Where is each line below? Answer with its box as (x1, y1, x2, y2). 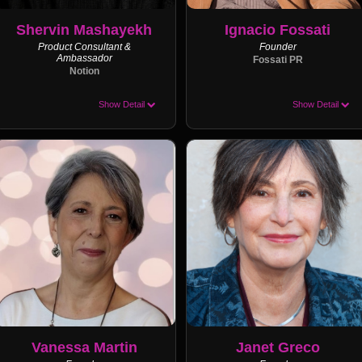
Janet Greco (235, 339, 320, 356)
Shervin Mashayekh (16, 22, 153, 38)
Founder (259, 42, 297, 52)
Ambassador (56, 53, 112, 63)
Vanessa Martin (31, 339, 137, 356)
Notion (69, 66, 99, 76)
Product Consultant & (37, 42, 131, 52)
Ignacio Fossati (225, 22, 331, 38)
